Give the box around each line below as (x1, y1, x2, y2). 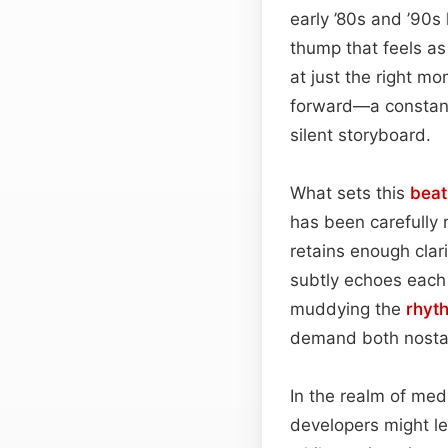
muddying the (290, 298, 406, 319)
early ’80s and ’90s (290, 8, 446, 29)
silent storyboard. (290, 124, 431, 145)
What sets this (290, 182, 410, 203)
